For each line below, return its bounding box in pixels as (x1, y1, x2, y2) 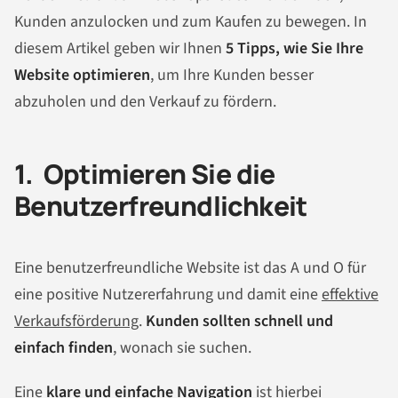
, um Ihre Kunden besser (150, 63, 314, 86)
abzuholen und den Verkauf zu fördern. (14, 90, 276, 113)
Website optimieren (14, 63, 150, 86)
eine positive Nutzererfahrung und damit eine (14, 283, 322, 306)
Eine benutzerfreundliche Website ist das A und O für (14, 257, 366, 280)
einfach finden (14, 337, 113, 360)
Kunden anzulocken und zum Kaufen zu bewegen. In (14, 10, 367, 33)
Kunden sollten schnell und (146, 310, 333, 333)
